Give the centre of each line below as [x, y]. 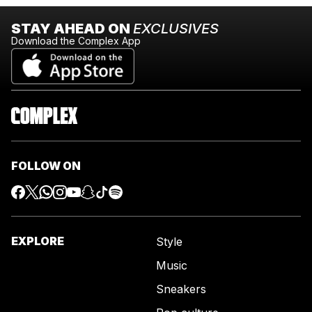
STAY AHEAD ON [72, 29]
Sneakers [181, 289]
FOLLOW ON [46, 166]
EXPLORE [38, 241]
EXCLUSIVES [176, 29]
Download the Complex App [76, 41]
